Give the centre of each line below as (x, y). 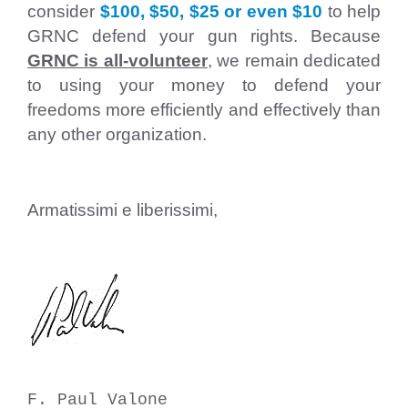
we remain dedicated (296, 61)
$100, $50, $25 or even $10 (211, 11)
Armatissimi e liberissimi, (125, 210)
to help (352, 11)
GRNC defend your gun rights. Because (204, 36)
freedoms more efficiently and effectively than (204, 110)
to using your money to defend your (204, 85)
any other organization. (117, 134)
